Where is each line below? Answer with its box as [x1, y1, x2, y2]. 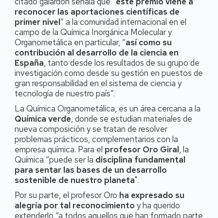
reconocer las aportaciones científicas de [15, 6, 180, 18]
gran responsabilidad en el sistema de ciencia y [15, 78, 182, 89]
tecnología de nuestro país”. [15, 88, 115, 99]
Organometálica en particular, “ [15, 37, 126, 48]
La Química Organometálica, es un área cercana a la [15, 103, 200, 114]
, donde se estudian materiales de [71, 113, 192, 125]
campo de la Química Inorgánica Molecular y [15, 27, 172, 38]
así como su [126, 37, 172, 48]
